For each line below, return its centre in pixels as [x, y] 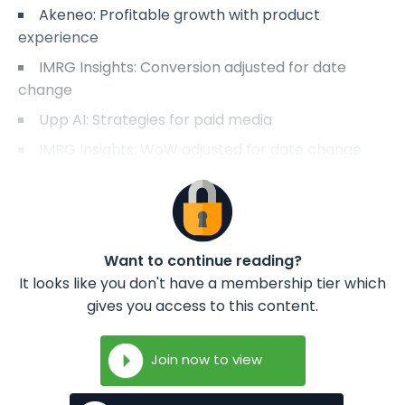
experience [58, 38]
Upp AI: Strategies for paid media [155, 120]
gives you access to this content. [202, 306]
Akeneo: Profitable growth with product [179, 15]
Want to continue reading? [202, 261]
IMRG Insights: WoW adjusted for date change [200, 150]
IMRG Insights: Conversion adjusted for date [193, 68]
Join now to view [206, 360]
